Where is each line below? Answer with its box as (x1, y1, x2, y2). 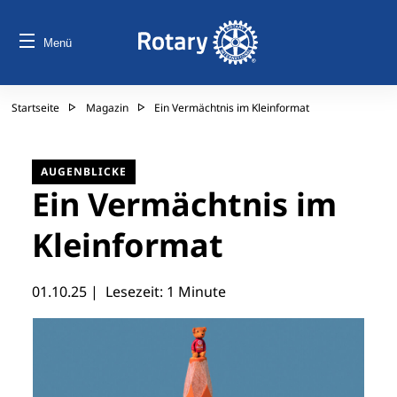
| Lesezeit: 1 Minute (87, 282, 226, 301)
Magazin (86, 100, 128, 115)
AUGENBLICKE (41, 164, 127, 179)
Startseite (12, 99, 59, 115)
